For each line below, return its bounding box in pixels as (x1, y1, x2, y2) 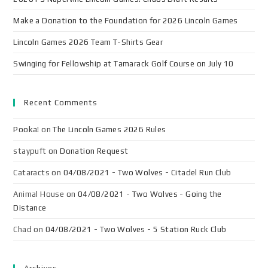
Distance (13, 203, 47, 212)
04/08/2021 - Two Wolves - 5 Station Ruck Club (45, 225, 227, 234)
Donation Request (60, 147, 129, 156)
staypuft (13, 147, 47, 156)
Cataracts (13, 168, 50, 177)
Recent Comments (24, 98, 98, 107)
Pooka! (13, 125, 39, 134)
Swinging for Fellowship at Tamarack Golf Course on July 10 (13, 59, 234, 68)
